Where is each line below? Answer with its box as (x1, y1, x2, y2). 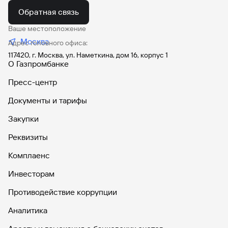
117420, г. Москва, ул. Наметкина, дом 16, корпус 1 (8, 51, 168, 59)
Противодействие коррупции (8, 187, 117, 197)
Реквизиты (8, 132, 48, 142)
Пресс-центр (8, 77, 57, 87)
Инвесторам (8, 169, 54, 179)
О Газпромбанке (8, 59, 69, 69)
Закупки (8, 114, 39, 124)
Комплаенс (8, 151, 50, 160)
